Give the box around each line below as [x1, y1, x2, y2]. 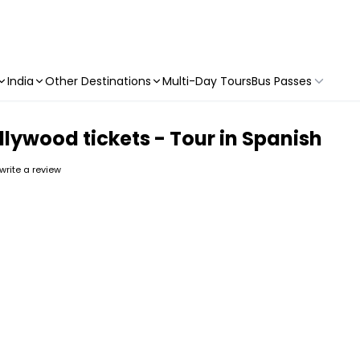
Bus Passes [252, 73, 312, 89]
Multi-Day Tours [162, 73, 252, 89]
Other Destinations [45, 73, 151, 89]
